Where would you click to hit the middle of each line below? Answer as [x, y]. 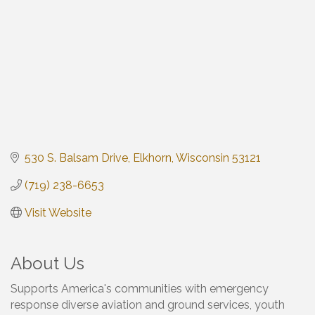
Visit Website [58, 212]
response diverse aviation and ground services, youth [148, 304]
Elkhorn [152, 157]
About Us [47, 263]
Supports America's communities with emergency [140, 288]
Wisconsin [202, 157]
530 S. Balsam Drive [76, 157]
